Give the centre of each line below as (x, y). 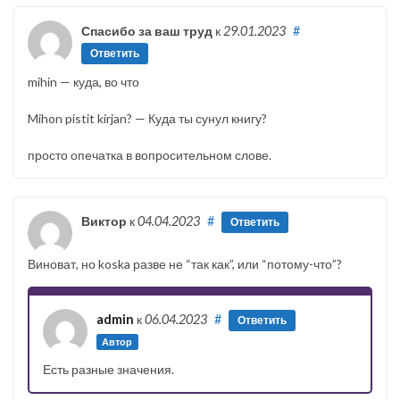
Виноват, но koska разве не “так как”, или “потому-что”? (185, 264)
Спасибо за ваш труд (147, 30)
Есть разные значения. (108, 370)
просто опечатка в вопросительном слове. (150, 155)
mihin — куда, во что (83, 82)
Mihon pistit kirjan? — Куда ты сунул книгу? (147, 119)
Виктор (104, 221)
